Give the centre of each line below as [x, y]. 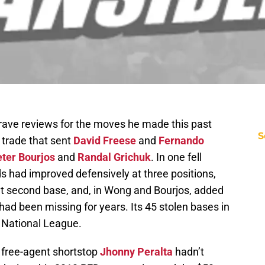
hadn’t [188, 252]
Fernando [181, 141]
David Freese [105, 141]
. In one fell [176, 157]
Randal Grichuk [114, 157]
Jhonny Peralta [136, 252]
